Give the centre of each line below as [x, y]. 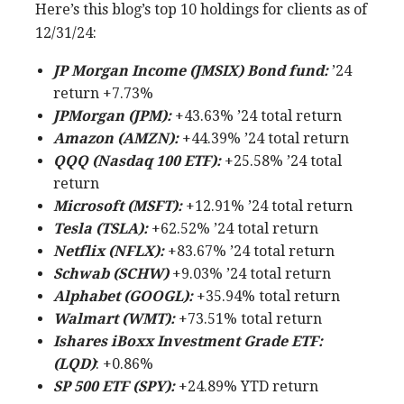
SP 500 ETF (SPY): [114, 386]
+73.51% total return [248, 318]
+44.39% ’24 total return [266, 138]
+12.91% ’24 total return [267, 206]
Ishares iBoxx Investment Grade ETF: [188, 341]
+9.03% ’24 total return [250, 273]
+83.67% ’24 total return [249, 251]
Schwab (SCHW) [111, 273]
